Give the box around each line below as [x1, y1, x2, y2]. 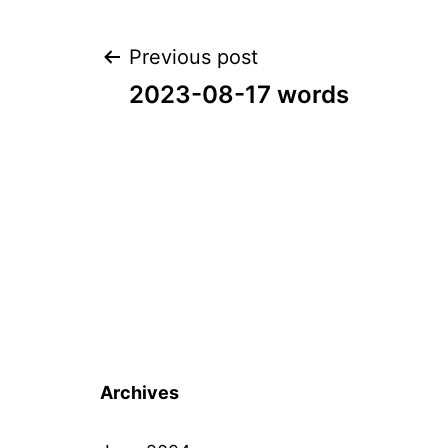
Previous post [129, 45, 258, 70]
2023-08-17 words [129, 80, 349, 110]
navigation [99, 102, 332, 162]
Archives [100, 382, 179, 404]
